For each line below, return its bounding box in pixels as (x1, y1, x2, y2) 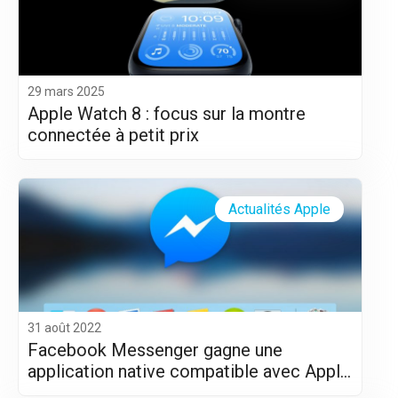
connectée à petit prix (28, 123, 199, 146)
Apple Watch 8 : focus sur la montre (28, 102, 306, 124)
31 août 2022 (28, 320, 101, 335)
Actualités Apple (228, 200, 330, 218)
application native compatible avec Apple (28, 360, 350, 382)
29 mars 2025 (28, 84, 105, 99)
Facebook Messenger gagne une (28, 338, 283, 361)
